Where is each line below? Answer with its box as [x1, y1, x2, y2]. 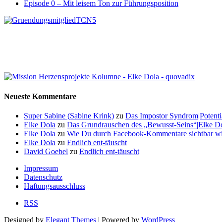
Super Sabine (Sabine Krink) [24, 111, 114, 120]
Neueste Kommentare [4, 92, 76, 101]
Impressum [24, 164, 58, 172]
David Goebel [24, 147, 68, 156]
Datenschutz [24, 172, 62, 181]
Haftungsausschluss [24, 181, 85, 190]
